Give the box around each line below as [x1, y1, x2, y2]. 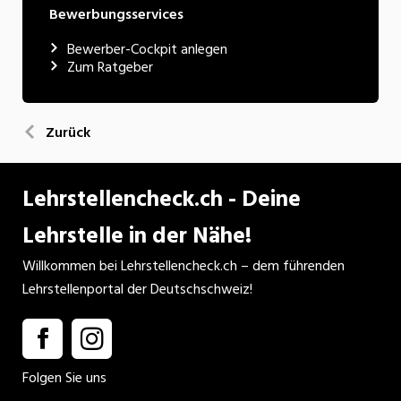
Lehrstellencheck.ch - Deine [22, 180, 301, 218]
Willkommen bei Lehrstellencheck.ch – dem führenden [22, 253, 345, 277]
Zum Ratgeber [67, 55, 153, 79]
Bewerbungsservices [49, 2, 183, 26]
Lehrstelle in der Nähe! [22, 217, 252, 254]
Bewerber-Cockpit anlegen [67, 37, 227, 61]
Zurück [46, 120, 90, 144]
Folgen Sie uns [22, 365, 107, 389]
